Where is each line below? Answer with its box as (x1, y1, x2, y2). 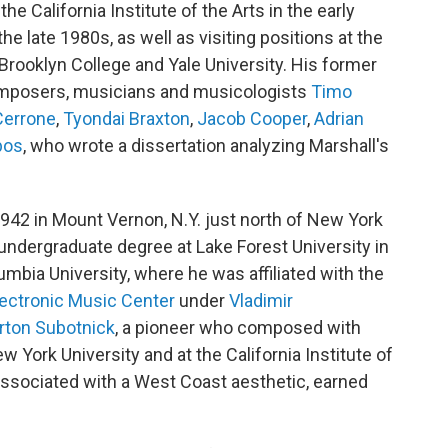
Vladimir (229, 289, 293, 311)
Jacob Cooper (197, 107, 307, 129)
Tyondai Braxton (63, 107, 190, 129)
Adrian (314, 107, 364, 129)
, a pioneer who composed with (115, 316, 361, 338)
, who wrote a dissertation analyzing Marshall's (23, 134, 389, 156)
